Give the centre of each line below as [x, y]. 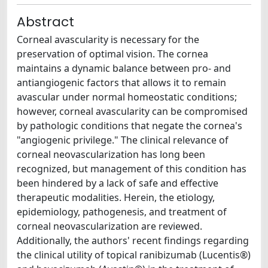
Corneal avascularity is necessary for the [108, 39]
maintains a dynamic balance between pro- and [124, 68]
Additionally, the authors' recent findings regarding [133, 240]
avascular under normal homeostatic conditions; [127, 97]
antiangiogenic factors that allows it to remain [121, 83]
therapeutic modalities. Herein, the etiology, [116, 197]
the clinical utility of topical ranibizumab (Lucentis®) [134, 255]
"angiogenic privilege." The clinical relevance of [123, 140]
